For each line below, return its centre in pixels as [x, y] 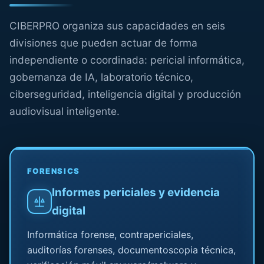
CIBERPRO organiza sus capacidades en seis [117, 26]
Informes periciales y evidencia [136, 192]
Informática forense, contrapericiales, [110, 234]
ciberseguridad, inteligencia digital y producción [125, 94]
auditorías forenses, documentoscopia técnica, [131, 250]
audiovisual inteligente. [65, 111]
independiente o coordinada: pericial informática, [127, 60]
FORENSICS [53, 171]
